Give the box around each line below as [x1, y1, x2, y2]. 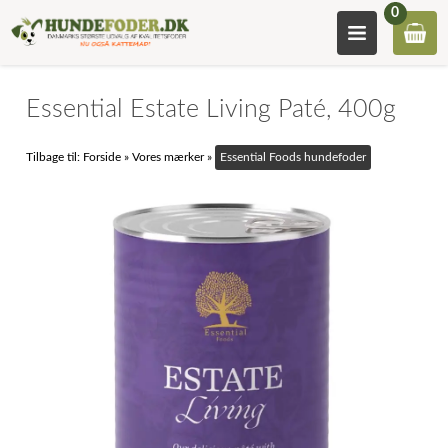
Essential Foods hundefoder [220, 151, 367, 163]
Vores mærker [132, 151, 205, 163]
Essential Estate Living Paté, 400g [26, 97, 397, 122]
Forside [83, 151, 122, 163]
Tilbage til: [26, 151, 84, 163]
